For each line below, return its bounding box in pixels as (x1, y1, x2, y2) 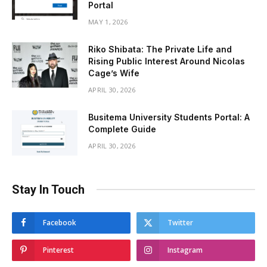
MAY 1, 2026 (88, 17, 128, 26)
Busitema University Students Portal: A (88, 111, 250, 122)
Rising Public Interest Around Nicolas (88, 55, 245, 66)
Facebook (43, 217, 76, 228)
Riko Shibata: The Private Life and (88, 44, 232, 54)
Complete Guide (88, 123, 156, 134)
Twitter (167, 217, 193, 228)
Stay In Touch (12, 182, 85, 197)
